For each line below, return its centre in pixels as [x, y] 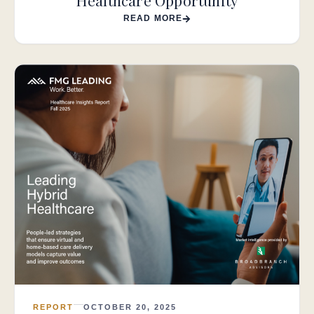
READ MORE [153, 19]
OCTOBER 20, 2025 [130, 307]
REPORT [53, 307]
